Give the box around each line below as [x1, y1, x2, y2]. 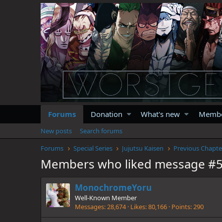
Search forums [80, 126, 122, 135]
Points [171, 202, 190, 212]
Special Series [73, 143, 112, 153]
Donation [91, 109, 122, 119]
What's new [141, 109, 180, 119]
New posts [41, 126, 72, 135]
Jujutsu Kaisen [122, 143, 164, 153]
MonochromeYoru [75, 182, 152, 194]
